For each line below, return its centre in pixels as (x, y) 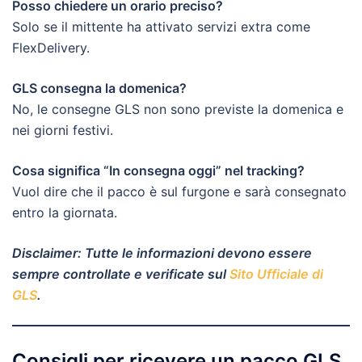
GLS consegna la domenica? (99, 88)
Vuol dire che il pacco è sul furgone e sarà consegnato (179, 192)
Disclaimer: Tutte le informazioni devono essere (162, 253)
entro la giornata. (65, 213)
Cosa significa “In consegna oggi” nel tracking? (158, 171)
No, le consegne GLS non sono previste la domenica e (178, 109)
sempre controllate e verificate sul (121, 274)
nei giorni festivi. (63, 130)
